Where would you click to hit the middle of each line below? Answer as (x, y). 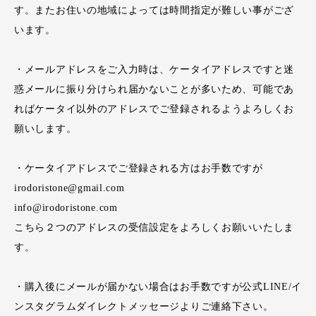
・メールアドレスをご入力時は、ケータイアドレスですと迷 (154, 69)
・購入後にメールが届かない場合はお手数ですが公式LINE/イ (158, 287)
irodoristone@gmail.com (69, 188)
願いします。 (45, 129)
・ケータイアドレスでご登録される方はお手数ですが (139, 168)
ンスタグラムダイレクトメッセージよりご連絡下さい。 (144, 306)
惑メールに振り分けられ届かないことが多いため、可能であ (154, 89)
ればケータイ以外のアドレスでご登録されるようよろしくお (154, 109)
